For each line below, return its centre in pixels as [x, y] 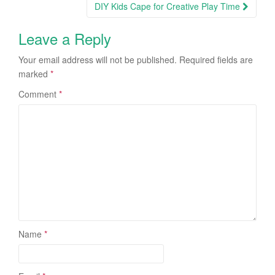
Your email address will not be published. [98, 59]
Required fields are [216, 59]
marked [34, 73]
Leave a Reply [65, 38]
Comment [39, 94]
